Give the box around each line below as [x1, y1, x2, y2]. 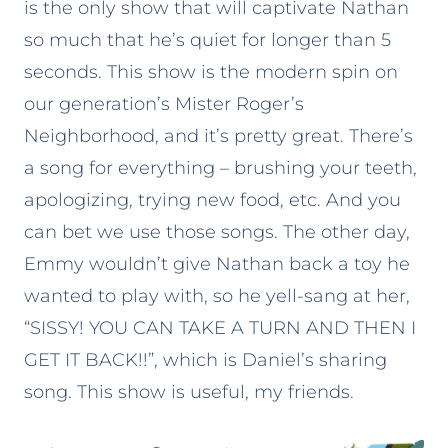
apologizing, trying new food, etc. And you [24, 188, 401, 211]
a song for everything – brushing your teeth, [24, 156, 417, 179]
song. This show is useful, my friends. [24, 380, 354, 403]
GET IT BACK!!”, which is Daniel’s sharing [24, 348, 387, 371]
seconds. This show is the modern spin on [24, 60, 398, 83]
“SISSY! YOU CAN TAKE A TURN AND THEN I [24, 316, 416, 339]
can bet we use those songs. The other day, [24, 220, 410, 243]
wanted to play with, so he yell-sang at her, [24, 284, 410, 307]
